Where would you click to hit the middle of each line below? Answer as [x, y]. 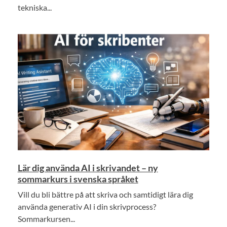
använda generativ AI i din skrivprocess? [87, 207]
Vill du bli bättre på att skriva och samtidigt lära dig [105, 195]
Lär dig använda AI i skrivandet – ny [88, 168]
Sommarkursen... [46, 219]
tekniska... [34, 8]
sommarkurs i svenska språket [78, 179]
